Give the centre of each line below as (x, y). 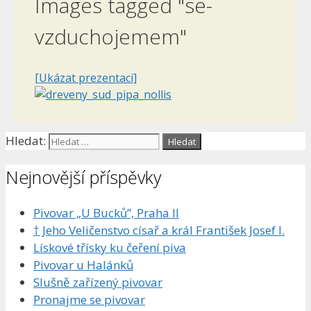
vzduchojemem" (111, 36)
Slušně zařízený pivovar (98, 283)
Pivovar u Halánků (83, 265)
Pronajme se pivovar (89, 300)
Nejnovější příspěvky (83, 177)
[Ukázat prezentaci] (86, 77)
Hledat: (26, 140)
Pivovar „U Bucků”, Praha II (106, 213)
